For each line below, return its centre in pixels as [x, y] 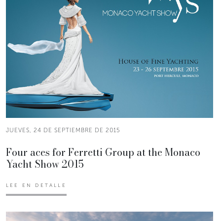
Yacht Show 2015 [45, 164]
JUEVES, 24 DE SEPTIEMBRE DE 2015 [63, 130]
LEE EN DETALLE [36, 185]
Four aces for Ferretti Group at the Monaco [103, 152]
